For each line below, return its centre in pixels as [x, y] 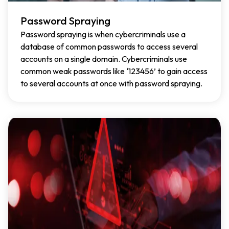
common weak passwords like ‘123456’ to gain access [114, 71]
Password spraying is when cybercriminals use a [103, 34]
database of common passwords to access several [109, 46]
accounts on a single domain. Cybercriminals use [104, 59]
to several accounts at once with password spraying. [111, 83]
